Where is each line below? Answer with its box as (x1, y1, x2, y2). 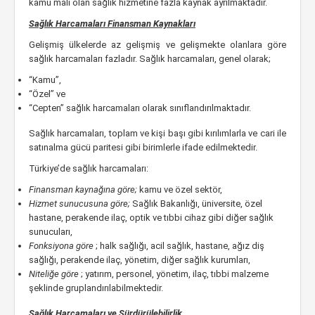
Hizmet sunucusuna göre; (29, 198, 132, 209)
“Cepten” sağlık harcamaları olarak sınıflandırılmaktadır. (29, 103, 251, 113)
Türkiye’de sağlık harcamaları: (29, 163, 148, 174)
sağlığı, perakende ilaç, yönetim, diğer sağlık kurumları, (29, 255, 250, 265)
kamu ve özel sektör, (139, 184, 222, 195)
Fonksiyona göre (29, 240, 96, 251)
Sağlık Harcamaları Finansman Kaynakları (29, 18, 195, 29)
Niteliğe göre (29, 269, 81, 279)
